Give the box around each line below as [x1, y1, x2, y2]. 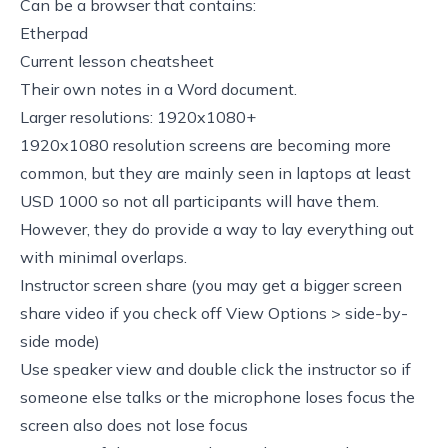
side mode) [20, 330, 100, 351]
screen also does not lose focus [20, 414, 248, 435]
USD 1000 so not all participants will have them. [20, 190, 379, 211]
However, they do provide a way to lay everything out [20, 218, 414, 239]
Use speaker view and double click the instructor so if [20, 358, 411, 379]
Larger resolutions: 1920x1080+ [20, 106, 256, 127]
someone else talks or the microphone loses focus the [20, 386, 415, 407]
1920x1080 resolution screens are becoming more [20, 134, 391, 155]
